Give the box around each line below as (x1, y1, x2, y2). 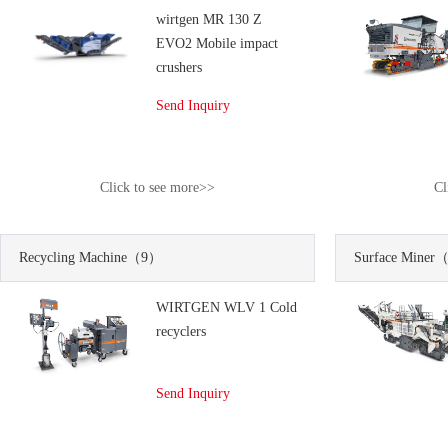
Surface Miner (353, 250, 435, 265)
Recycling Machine (19, 250, 127, 265)
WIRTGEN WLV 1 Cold (156, 300, 297, 315)
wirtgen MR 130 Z (156, 12, 262, 27)
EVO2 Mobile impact (156, 36, 278, 51)
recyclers (156, 324, 206, 339)
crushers (156, 60, 202, 75)
